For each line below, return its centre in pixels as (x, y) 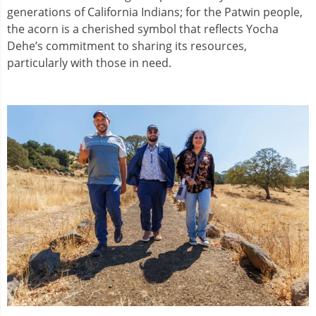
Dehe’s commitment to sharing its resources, (127, 45)
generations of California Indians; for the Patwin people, (155, 12)
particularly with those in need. (91, 62)
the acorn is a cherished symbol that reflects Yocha (143, 29)
